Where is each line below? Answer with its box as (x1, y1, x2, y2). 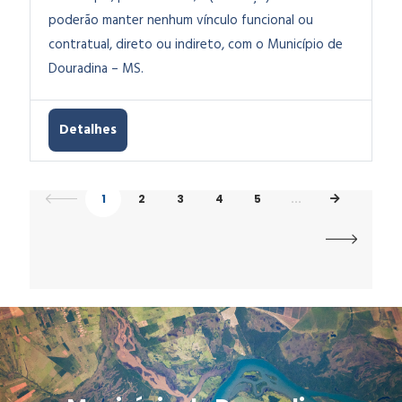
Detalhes (59, 119, 117, 141)
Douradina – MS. (48, 58, 144, 80)
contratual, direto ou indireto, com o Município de (48, 34, 343, 56)
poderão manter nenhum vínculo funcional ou (48, 10, 313, 31)
